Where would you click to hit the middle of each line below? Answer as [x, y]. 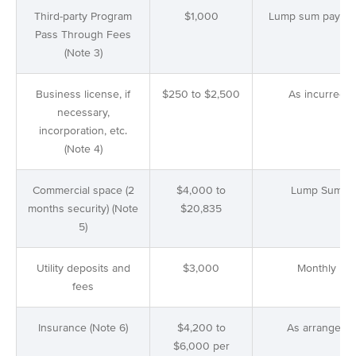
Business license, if [83, 95]
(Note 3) [83, 53]
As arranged [317, 328]
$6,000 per [201, 346]
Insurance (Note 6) [83, 328]
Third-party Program [83, 17]
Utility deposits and [83, 269]
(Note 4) [83, 149]
